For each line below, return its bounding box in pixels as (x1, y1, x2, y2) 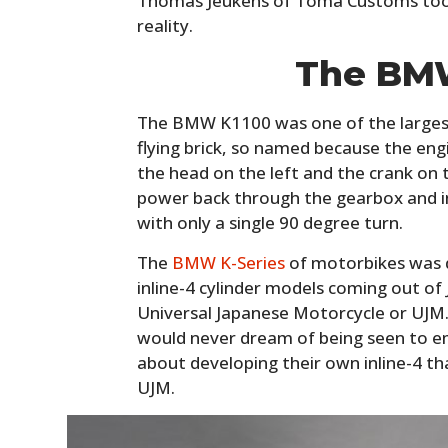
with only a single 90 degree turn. (137, 210, 404, 234)
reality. (137, 13, 194, 37)
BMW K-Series (172, 250, 286, 274)
